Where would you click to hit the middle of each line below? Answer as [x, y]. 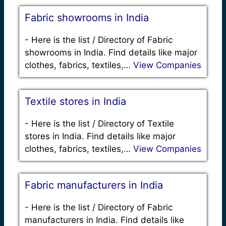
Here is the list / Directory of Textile [103, 123]
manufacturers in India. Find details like [104, 220]
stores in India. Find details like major [100, 136]
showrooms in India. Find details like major [111, 52]
